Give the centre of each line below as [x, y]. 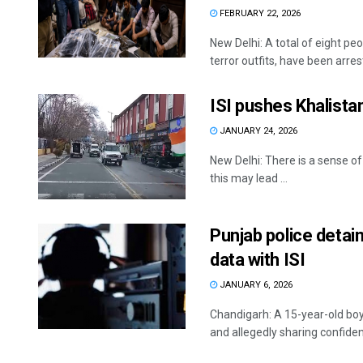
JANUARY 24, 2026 [257, 131]
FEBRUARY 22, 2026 [259, 13]
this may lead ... [249, 178]
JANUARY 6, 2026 [255, 285]
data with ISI [258, 260]
